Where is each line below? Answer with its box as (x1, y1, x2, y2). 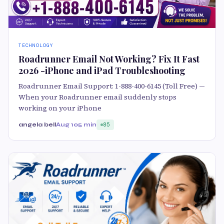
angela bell (18, 121, 56, 128)
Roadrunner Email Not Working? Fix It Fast (18, 53, 199, 65)
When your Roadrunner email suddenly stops (18, 92, 176, 102)
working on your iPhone (18, 103, 101, 113)
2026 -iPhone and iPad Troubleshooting (18, 64, 185, 77)
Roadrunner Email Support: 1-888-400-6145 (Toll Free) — (18, 81, 205, 91)
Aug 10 (56, 121, 78, 128)
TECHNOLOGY (18, 42, 53, 49)
